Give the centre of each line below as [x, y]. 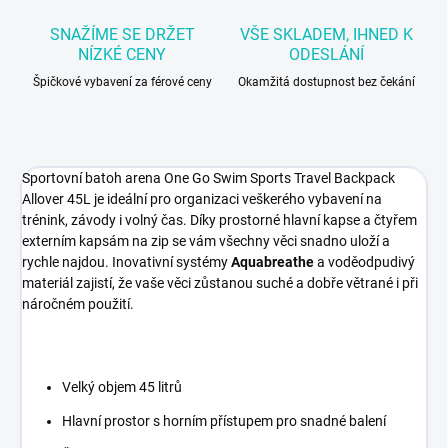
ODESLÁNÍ [326, 55]
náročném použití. [78, 304]
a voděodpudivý [366, 262]
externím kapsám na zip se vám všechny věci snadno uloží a [206, 241]
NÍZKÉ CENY [122, 55]
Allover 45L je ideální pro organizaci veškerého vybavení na [202, 199]
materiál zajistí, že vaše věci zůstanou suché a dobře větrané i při [220, 283]
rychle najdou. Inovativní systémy [126, 262]
